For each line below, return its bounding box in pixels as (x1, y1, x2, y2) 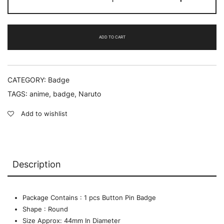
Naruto (78, 89, 101, 98)
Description (12, 159, 61, 170)
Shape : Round (22, 205, 70, 213)
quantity (111, 20, 137, 28)
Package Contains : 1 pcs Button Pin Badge (22, 193, 156, 202)
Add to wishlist (21, 109, 67, 118)
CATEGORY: (7, 75, 48, 84)
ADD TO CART (98, 34, 125, 39)
